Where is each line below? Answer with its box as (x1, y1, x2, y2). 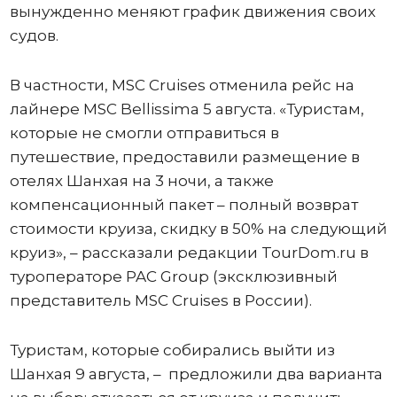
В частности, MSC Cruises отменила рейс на (9, 75, 354, 94)
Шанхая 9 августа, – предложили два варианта (9, 364, 383, 383)
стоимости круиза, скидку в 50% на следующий (9, 219, 387, 237)
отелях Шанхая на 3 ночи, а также (9, 171, 274, 190)
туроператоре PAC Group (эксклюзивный (9, 267, 338, 285)
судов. (9, 26, 58, 44)
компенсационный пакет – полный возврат (9, 195, 358, 214)
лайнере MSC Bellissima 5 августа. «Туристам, (9, 99, 364, 118)
